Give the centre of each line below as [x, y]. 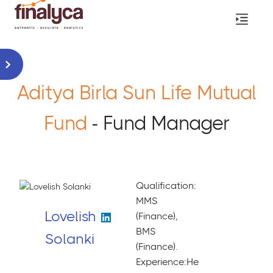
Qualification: [166, 186]
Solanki [70, 239]
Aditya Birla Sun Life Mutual [136, 93]
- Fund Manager [161, 123]
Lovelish [70, 216]
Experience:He [167, 262]
